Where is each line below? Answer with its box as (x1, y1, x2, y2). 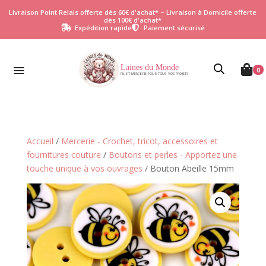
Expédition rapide (74, 23, 132, 32)
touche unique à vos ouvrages (26, 163, 142, 174)
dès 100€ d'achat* (104, 15, 162, 24)
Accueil (26, 135, 53, 147)
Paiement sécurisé (143, 23, 205, 32)
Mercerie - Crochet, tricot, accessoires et (61, 135, 218, 147)
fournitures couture (26, 149, 101, 160)
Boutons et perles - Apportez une (108, 149, 237, 160)
